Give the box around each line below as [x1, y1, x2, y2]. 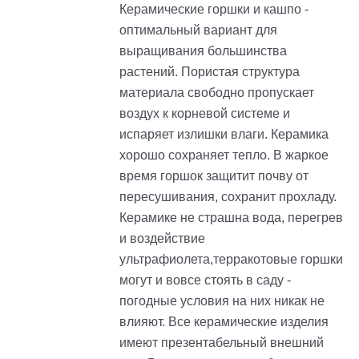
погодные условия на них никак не [119, 293, 325, 308]
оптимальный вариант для [119, 22, 277, 37]
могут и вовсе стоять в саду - [119, 272, 291, 287]
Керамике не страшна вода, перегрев [119, 210, 343, 224]
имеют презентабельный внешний [119, 335, 324, 349]
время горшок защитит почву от [119, 168, 309, 183]
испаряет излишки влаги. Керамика [119, 127, 329, 141]
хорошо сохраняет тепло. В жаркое [119, 147, 329, 162]
